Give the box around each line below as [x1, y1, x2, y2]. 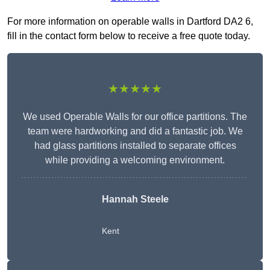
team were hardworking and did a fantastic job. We [27, 126, 243, 137]
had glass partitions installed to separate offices [34, 140, 236, 151]
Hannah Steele [101, 194, 169, 205]
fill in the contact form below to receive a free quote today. [7, 31, 250, 42]
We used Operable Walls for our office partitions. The [23, 111, 247, 122]
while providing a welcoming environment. [45, 155, 225, 166]
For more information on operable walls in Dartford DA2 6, [7, 16, 253, 27]
